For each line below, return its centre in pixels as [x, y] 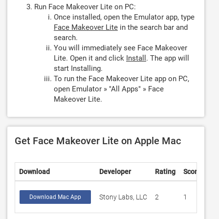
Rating [165, 172]
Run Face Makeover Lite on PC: [85, 7]
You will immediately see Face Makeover [120, 48]
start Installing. [78, 68]
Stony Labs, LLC [123, 197]
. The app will [168, 58]
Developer [115, 172]
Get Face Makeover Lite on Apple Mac [98, 141]
